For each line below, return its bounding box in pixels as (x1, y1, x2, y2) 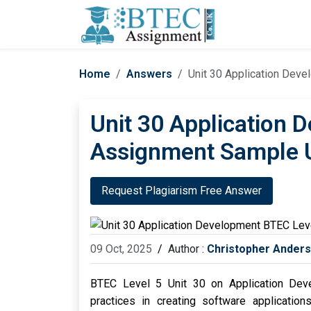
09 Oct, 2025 (90, 242, 152, 256)
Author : (168, 242, 207, 256)
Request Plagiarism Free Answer (101, 184, 262, 197)
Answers (126, 67, 172, 81)
